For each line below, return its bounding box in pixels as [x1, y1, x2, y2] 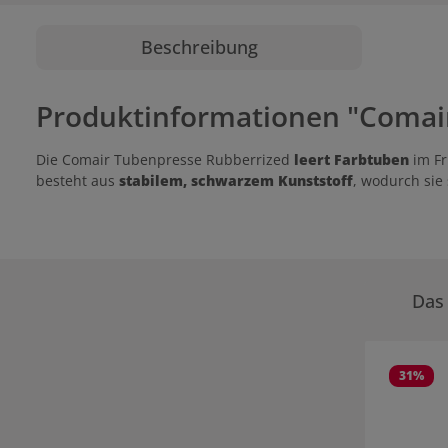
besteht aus [36, 171, 119, 190]
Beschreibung [140, 35, 258, 59]
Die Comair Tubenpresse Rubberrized [36, 150, 290, 169]
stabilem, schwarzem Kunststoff [119, 171, 353, 190]
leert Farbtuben [290, 150, 413, 169]
